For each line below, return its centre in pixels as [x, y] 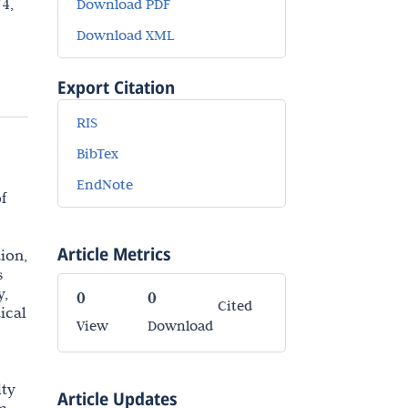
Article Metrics [114, 254]
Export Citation [116, 87]
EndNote [105, 184]
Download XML [125, 35]
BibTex [97, 153]
